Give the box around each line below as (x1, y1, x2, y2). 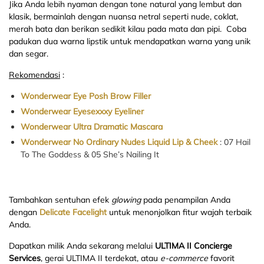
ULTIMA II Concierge (155, 240, 232, 251)
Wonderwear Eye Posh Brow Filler (21, 90, 151, 101)
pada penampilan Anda (141, 194, 230, 205)
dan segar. (9, 48, 48, 59)
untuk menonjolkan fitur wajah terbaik (107, 206, 252, 217)
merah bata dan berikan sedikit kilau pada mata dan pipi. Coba (9, 23, 246, 34)
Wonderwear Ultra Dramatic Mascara (21, 121, 163, 132)
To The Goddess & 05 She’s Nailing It (21, 148, 159, 160)
